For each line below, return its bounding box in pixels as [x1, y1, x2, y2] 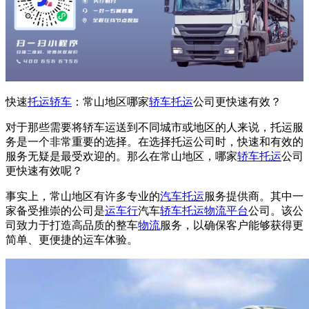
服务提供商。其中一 [204, 190, 303, 203]
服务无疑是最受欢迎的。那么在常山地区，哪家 [6, 150, 237, 163]
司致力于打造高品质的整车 [6, 219, 138, 232]
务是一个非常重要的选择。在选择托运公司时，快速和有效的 [6, 136, 303, 148]
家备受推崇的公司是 [6, 205, 105, 217]
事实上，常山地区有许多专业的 [6, 190, 160, 203]
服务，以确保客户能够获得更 [160, 219, 303, 232]
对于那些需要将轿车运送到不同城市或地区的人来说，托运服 [6, 121, 303, 134]
